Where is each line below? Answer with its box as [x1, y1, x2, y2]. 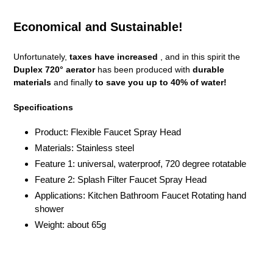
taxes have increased [69, 52, 158, 62]
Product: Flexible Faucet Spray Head [35, 127, 181, 138]
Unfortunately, [13, 52, 69, 62]
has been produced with [95, 65, 193, 75]
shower [35, 204, 64, 214]
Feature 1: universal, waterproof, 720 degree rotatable [35, 158, 246, 169]
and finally [51, 77, 95, 88]
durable [193, 65, 224, 75]
